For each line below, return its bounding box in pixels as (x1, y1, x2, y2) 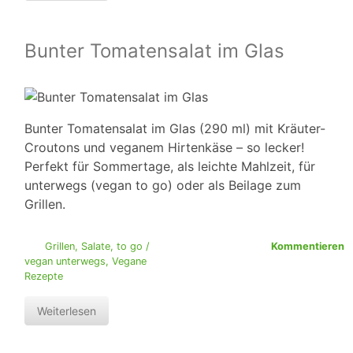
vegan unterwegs (24, 255, 106, 268)
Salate (80, 240, 110, 253)
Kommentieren (271, 240, 344, 253)
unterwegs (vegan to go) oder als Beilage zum (24, 177, 301, 194)
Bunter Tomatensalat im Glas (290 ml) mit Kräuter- (24, 121, 325, 137)
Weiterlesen (37, 304, 96, 318)
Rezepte (24, 270, 63, 283)
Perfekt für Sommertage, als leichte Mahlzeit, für (24, 158, 315, 175)
